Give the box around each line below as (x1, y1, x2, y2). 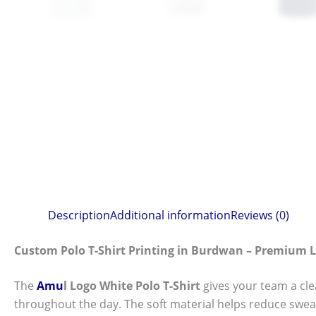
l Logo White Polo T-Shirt (63, 277, 200, 293)
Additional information (110, 207, 231, 223)
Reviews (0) (231, 207, 289, 223)
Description (48, 207, 110, 223)
